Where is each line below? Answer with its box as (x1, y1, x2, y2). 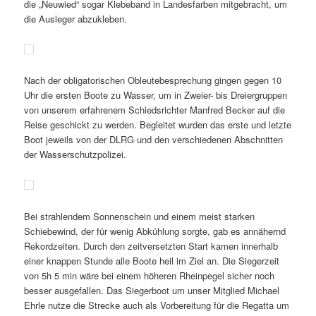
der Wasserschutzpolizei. (24, 147, 127, 162)
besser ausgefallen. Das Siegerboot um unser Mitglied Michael (24, 283, 280, 297)
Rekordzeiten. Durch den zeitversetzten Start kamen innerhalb (24, 238, 279, 253)
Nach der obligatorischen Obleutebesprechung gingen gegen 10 (24, 73, 282, 87)
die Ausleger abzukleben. (24, 11, 128, 25)
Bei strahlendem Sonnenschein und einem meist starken (24, 209, 255, 223)
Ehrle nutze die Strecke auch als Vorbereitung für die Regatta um (24, 298, 290, 312)
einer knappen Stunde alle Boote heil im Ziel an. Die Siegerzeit (24, 253, 280, 267)
